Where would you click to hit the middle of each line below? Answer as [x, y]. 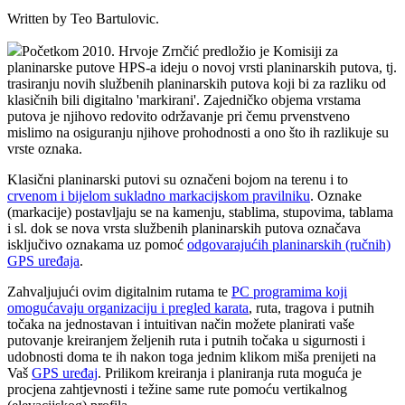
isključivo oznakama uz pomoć [97, 245]
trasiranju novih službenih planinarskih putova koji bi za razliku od [197, 84]
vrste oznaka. [45, 149]
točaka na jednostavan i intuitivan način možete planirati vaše [181, 325]
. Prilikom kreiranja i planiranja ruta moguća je [230, 373]
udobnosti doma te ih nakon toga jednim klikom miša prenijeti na [192, 357]
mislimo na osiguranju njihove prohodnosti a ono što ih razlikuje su [198, 133]
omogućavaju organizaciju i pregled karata [128, 308]
